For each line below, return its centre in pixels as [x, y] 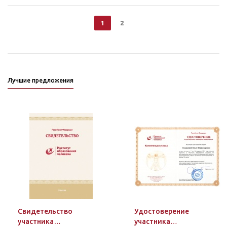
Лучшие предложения [41, 80]
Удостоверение [162, 211]
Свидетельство [45, 211]
